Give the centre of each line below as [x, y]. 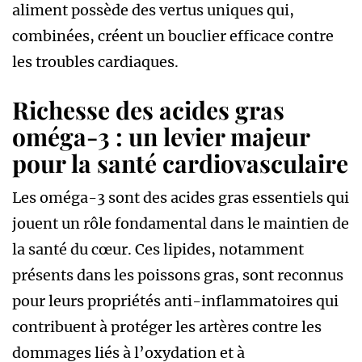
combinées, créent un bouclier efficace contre [173, 36]
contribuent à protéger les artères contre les [167, 326]
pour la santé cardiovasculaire [180, 163]
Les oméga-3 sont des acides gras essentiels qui [181, 197]
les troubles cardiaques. [95, 61]
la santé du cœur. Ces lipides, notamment [158, 249]
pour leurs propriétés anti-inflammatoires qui [175, 301]
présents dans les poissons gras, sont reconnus [178, 275]
